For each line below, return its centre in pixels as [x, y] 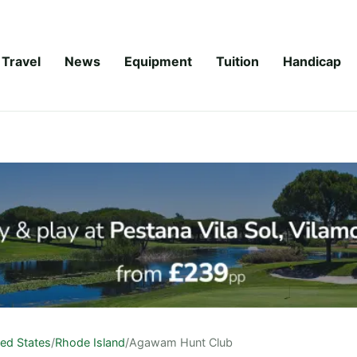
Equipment [158, 61]
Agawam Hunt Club [181, 342]
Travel [21, 61]
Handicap [312, 61]
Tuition [237, 61]
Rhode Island [90, 342]
